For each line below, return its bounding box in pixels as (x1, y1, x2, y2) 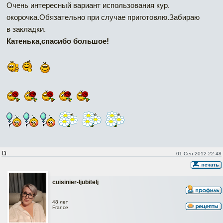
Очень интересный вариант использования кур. (6, 1, 170, 10)
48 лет (52, 199, 68, 205)
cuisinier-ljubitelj (52, 179, 99, 186)
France (52, 204, 68, 210)
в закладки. (6, 25, 46, 34)
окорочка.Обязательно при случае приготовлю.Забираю (6, 13, 200, 22)
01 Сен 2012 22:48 (176, 151, 222, 157)
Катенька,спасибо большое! (6, 37, 109, 46)
